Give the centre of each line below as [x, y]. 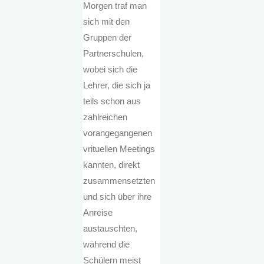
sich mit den [107, 22]
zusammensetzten [119, 181]
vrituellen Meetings [119, 149]
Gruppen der [108, 38]
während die [107, 245]
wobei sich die [110, 70]
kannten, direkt [112, 165]
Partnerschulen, [114, 54]
